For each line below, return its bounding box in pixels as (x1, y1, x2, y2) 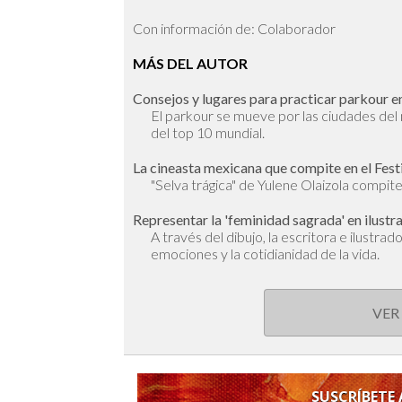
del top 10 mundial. (151, 124, 265, 142)
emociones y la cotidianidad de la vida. (151, 245, 380, 263)
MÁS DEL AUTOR (133, 55, 248, 73)
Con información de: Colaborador (133, 20, 336, 38)
